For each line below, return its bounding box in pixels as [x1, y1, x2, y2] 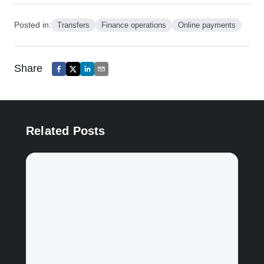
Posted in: [14, 20, 51, 29]
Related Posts [26, 124, 105, 137]
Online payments [178, 21, 236, 29]
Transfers [57, 21, 90, 29]
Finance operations [101, 21, 166, 29]
